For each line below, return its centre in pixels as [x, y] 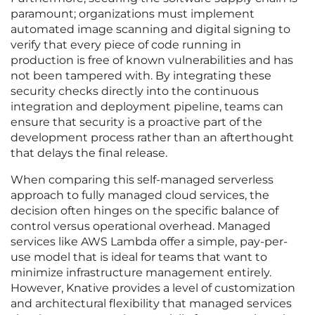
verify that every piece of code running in [126, 45]
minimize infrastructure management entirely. [141, 273]
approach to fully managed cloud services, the [140, 195]
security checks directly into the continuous [135, 91]
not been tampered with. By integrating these [141, 76]
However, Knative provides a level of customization [153, 288]
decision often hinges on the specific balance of [144, 211]
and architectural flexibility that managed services [151, 304]
